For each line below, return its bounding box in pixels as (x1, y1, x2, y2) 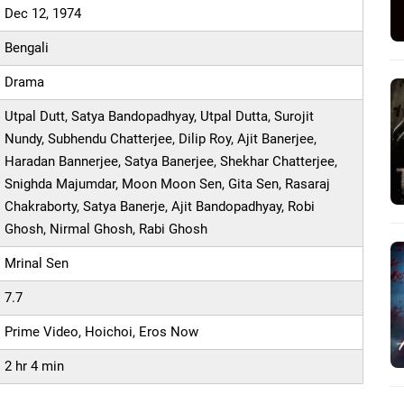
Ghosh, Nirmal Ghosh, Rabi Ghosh (5, 221, 208, 238)
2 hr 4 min (5, 358, 65, 375)
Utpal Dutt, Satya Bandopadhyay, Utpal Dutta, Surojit (5, 108, 315, 125)
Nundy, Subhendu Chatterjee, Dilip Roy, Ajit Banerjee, (5, 131, 317, 148)
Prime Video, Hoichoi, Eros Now (5, 324, 199, 341)
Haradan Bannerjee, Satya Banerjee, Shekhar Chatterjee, (5, 153, 338, 170)
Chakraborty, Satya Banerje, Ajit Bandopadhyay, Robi (5, 198, 316, 216)
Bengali (5, 40, 50, 57)
